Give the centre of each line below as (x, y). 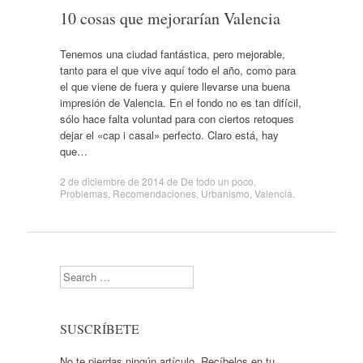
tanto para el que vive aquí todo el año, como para (177, 70)
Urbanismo (225, 193)
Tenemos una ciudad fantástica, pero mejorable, (172, 53)
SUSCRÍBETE (99, 329)
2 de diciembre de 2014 (112, 181)
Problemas (83, 193)
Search (75, 273)
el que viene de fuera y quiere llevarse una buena (175, 86)
